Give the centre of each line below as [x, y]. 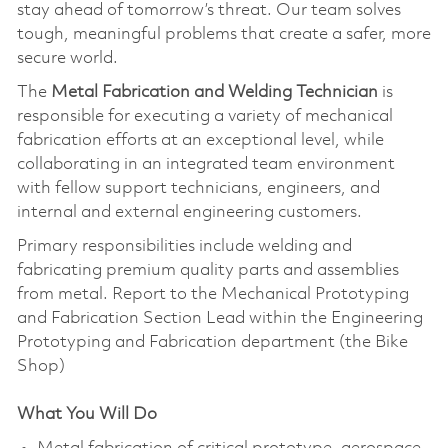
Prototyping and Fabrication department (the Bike [212, 342]
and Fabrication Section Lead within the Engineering [219, 318]
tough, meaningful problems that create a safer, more [223, 34]
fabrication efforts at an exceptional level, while [200, 140]
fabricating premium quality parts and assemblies [207, 270]
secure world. [69, 58]
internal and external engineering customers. [189, 212]
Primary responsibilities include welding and [184, 246]
